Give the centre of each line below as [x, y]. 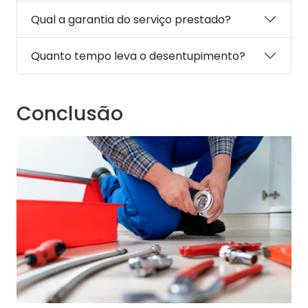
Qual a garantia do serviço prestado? [131, 19]
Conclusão [70, 114]
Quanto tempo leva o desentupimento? [138, 56]
